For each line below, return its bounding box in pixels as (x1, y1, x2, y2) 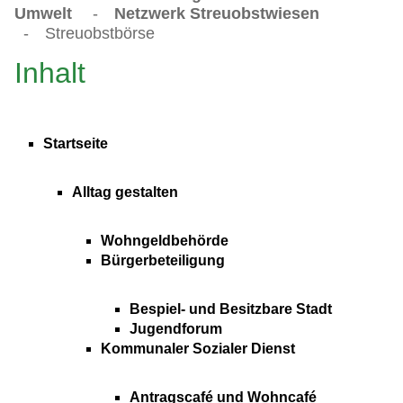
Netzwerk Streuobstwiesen (114, 4, 319, 22)
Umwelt (14, 4, 72, 22)
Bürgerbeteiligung (101, 253, 225, 269)
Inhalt (14, 57, 85, 90)
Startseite (43, 136, 108, 152)
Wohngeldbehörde (101, 233, 228, 249)
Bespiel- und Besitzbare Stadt (130, 301, 332, 318)
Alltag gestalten (72, 184, 178, 201)
